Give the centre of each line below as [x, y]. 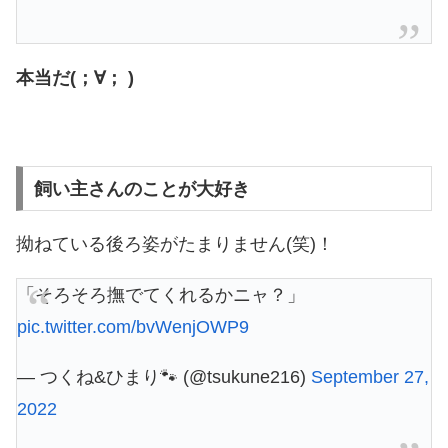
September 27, [370, 376]
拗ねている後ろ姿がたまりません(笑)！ [175, 243]
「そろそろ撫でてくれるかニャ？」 [161, 294]
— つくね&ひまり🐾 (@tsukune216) [164, 376]
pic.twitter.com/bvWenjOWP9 [133, 326]
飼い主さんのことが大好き [141, 188]
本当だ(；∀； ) [75, 77]
